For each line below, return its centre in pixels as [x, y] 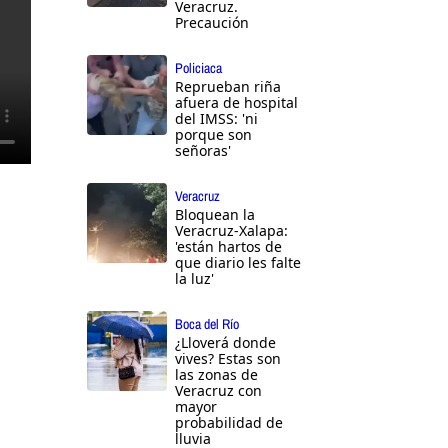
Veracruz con [218, 391]
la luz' [194, 279]
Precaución [212, 23]
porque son [213, 135]
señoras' [203, 151]
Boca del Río [207, 324]
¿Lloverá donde [225, 343]
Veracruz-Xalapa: [231, 231]
